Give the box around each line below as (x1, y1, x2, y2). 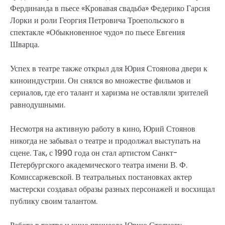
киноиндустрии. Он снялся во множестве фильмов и (10, 74, 191, 86)
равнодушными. (10, 98, 65, 110)
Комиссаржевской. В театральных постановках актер (10, 171, 192, 183)
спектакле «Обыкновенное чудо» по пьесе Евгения (10, 26, 185, 38)
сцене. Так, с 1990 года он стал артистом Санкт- (10, 147, 178, 159)
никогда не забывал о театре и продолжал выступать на (10, 135, 200, 147)
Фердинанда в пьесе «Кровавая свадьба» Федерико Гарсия (10, 2, 210, 14)
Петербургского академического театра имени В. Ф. (10, 159, 187, 171)
